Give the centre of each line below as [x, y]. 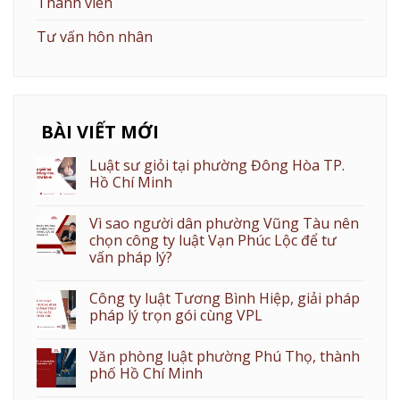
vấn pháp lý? [131, 258]
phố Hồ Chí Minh [146, 374]
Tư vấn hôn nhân [95, 37]
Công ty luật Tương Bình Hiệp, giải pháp [225, 299]
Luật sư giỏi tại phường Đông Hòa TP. [217, 166]
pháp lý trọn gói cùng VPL [176, 316]
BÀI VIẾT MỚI [100, 132]
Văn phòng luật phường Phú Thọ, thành [225, 357]
